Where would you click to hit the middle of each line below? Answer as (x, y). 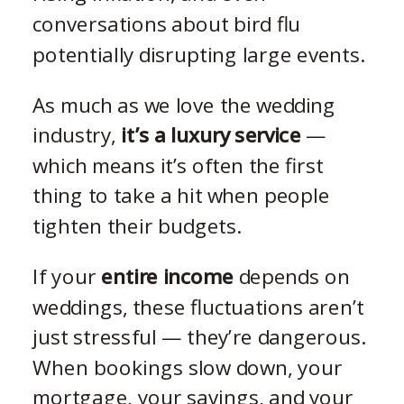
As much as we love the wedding (184, 105)
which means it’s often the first (178, 165)
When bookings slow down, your (188, 367)
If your (67, 276)
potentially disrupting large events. (198, 54)
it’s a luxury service (211, 134)
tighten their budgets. (137, 225)
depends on (292, 276)
